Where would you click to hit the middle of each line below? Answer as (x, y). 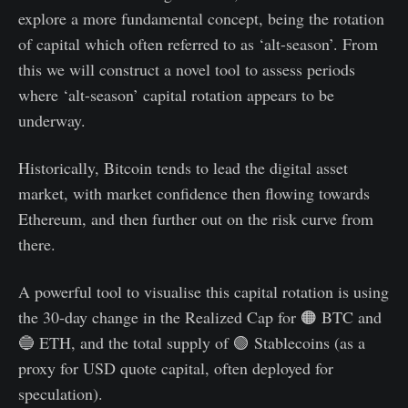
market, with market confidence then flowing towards (194, 194)
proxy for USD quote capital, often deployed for (176, 368)
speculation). (61, 394)
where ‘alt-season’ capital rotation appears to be (176, 95)
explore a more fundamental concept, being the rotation (201, 19)
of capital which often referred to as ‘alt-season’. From (198, 44)
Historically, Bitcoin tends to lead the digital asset (183, 168)
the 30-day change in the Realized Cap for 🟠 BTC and (200, 317)
